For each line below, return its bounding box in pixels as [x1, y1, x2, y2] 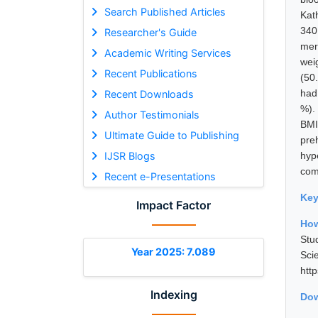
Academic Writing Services [104, 46, 231, 59]
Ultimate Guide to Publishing [104, 128, 239, 141]
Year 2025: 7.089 [131, 245, 216, 258]
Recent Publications [104, 67, 197, 79]
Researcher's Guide [104, 26, 197, 38]
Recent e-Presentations [104, 170, 216, 182]
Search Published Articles [104, 5, 226, 18]
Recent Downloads [104, 87, 194, 100]
